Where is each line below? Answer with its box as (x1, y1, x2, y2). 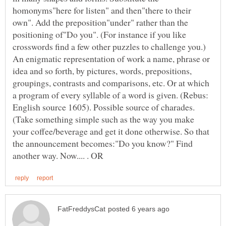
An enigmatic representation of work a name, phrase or (13, 52, 210, 65)
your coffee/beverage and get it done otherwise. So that (13, 125, 209, 138)
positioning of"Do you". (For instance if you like (13, 28, 186, 41)
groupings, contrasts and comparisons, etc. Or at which (13, 77, 209, 89)
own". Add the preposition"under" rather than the (13, 16, 188, 29)
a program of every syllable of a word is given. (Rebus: (13, 89, 208, 101)
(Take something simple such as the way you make (13, 113, 194, 126)
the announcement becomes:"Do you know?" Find (13, 137, 193, 150)
